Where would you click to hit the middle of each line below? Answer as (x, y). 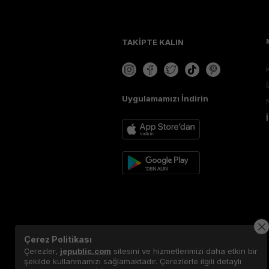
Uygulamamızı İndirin (165, 99)
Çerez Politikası (58, 239)
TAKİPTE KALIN (153, 42)
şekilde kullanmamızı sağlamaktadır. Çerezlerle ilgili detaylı (133, 261)
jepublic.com (86, 251)
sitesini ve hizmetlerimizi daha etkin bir (184, 251)
